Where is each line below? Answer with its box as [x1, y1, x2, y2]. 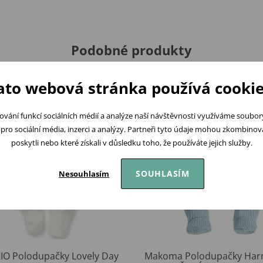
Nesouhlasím [59, 168, 110, 179]
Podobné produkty [71, 41, 192, 59]
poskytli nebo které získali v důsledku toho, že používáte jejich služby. [11, 137, 252, 148]
